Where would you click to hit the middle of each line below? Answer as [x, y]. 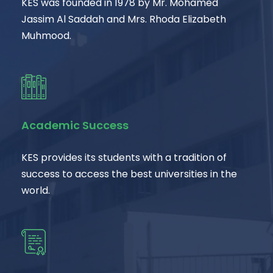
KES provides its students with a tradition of [124, 158]
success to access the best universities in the [129, 174]
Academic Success [75, 125]
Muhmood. [46, 36]
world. [36, 190]
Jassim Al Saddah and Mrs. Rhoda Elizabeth [124, 19]
